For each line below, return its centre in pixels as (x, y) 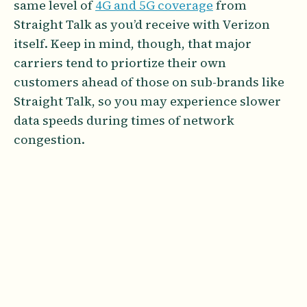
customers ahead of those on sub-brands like (149, 82)
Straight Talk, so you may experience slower (147, 101)
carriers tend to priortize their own (120, 62)
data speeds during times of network (124, 120)
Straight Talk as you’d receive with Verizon (142, 24)
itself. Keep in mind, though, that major (133, 43)
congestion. (51, 139)
